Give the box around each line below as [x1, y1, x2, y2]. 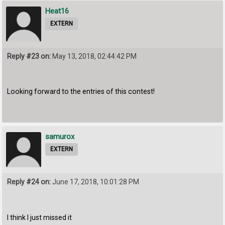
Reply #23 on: [7, 52, 51, 60]
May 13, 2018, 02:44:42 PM [51, 52, 137, 60]
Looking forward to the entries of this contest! [7, 87, 155, 96]
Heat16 [45, 6, 69, 16]
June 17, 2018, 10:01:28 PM [51, 178, 140, 186]
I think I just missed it [7, 213, 72, 221]
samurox [45, 132, 75, 142]
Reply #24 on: [7, 178, 51, 186]
